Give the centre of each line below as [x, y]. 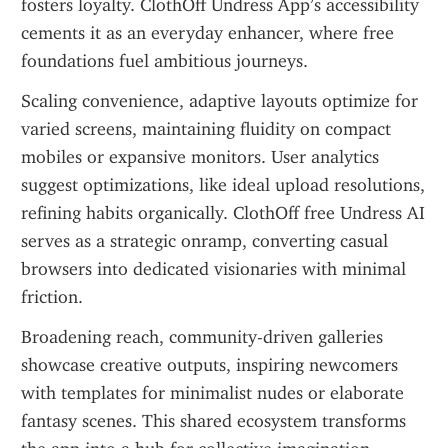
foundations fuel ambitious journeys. [164, 61]
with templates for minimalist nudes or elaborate [212, 393]
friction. [52, 297]
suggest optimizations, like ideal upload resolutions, [223, 185]
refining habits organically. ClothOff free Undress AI [223, 213]
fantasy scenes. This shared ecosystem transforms [213, 421]
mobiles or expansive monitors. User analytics [200, 157]
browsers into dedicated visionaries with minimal [213, 269]
